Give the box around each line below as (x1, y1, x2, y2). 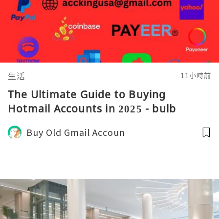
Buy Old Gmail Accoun (26, 126, 125, 138)
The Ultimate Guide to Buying (8, 88, 166, 101)
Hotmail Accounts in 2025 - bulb (8, 102, 176, 115)
